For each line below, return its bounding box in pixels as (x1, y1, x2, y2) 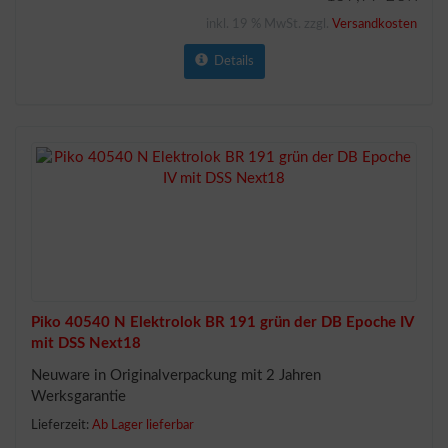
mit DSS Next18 (31, 335, 141, 351)
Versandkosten (332, 17, 417, 31)
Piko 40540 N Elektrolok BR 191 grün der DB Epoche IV (31, 314, 413, 330)
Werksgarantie (31, 388, 126, 404)
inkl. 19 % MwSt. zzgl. (206, 17, 332, 31)
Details (207, 54, 254, 68)
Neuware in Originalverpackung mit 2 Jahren (31, 367, 321, 383)
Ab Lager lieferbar (92, 419, 194, 432)
